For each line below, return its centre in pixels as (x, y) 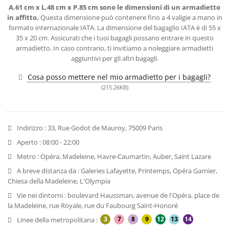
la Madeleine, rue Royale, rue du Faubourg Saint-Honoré (93, 205)
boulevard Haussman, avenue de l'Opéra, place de (143, 195)
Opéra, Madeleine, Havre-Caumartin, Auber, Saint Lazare (125, 156)
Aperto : (29, 142)
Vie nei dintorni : (41, 195)
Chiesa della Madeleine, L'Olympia (59, 181)
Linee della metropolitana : (57, 220)
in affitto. (23, 17)
